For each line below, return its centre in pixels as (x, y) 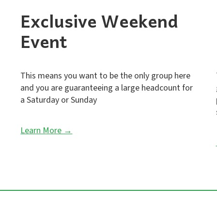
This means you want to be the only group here (106, 76)
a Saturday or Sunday (59, 100)
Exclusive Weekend (100, 21)
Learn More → (46, 131)
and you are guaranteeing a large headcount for (107, 88)
